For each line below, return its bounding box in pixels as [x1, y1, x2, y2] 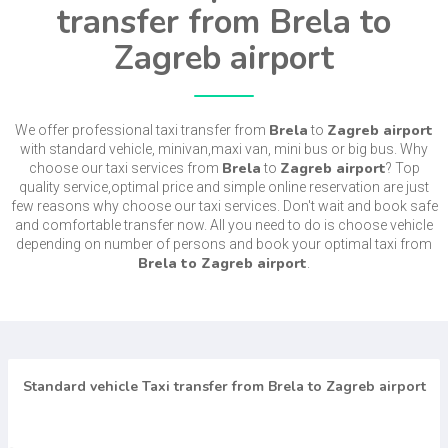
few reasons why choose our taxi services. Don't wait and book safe [10, 197, 438, 214]
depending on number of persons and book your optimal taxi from [16, 235, 432, 252]
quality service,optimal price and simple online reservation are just [19, 178, 429, 195]
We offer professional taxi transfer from [15, 121, 269, 138]
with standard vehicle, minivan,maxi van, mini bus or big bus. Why [20, 140, 428, 157]
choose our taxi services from [28, 159, 222, 176]
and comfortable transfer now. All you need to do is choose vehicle [15, 216, 433, 233]
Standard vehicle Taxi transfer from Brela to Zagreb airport [22, 377, 426, 397]
